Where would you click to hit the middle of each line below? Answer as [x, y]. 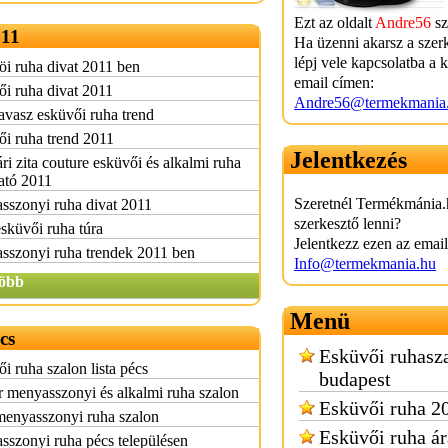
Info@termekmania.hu [365, 263]
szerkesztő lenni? [347, 223]
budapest [355, 379]
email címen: [334, 82]
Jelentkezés [348, 160]
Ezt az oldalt [334, 22]
